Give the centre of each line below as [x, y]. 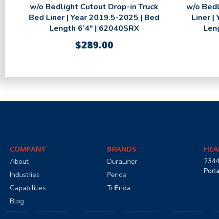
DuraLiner [122, 162]
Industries [25, 175]
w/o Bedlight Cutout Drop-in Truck [94, 7]
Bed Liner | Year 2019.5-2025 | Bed [94, 18]
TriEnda [119, 188]
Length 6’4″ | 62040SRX [94, 29]
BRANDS [121, 149]
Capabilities [28, 188]
